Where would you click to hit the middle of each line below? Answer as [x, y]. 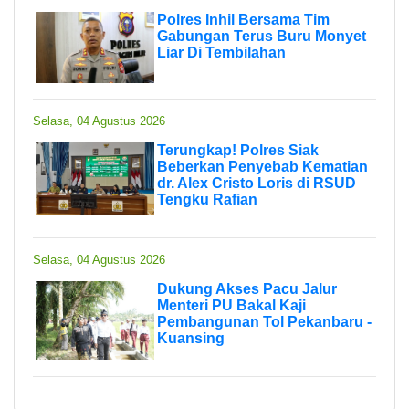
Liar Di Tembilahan [221, 52]
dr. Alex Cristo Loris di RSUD [257, 183]
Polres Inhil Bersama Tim [243, 19]
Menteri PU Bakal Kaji [231, 305]
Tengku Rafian [207, 199]
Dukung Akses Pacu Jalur [247, 288]
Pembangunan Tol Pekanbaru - [264, 321]
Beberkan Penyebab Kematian [262, 166]
